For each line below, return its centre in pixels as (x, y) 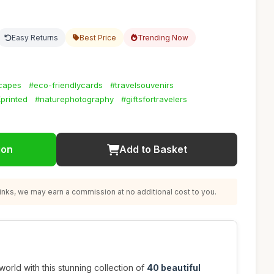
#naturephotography (74, 99)
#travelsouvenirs (142, 85)
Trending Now (163, 38)
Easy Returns (35, 38)
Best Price (98, 38)
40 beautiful (174, 268)
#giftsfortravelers (154, 99)
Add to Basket (153, 149)
